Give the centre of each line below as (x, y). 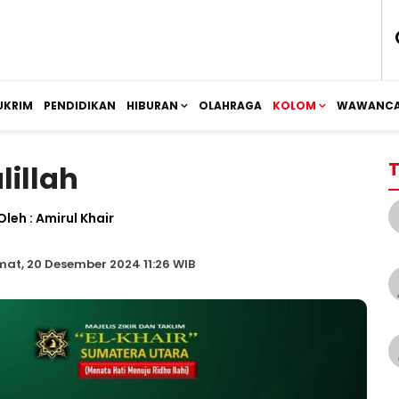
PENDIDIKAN (80, 106)
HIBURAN (152, 106)
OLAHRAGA (230, 106)
